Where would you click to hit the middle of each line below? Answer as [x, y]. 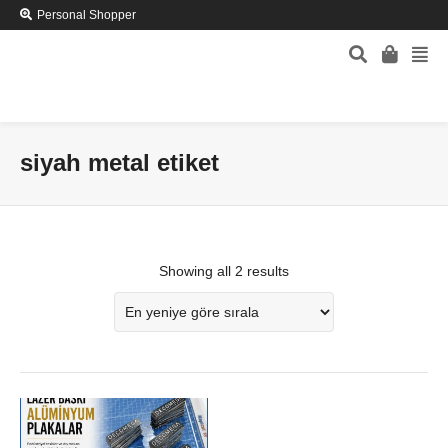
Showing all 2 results [224, 271]
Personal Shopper [86, 15]
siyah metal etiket [119, 163]
